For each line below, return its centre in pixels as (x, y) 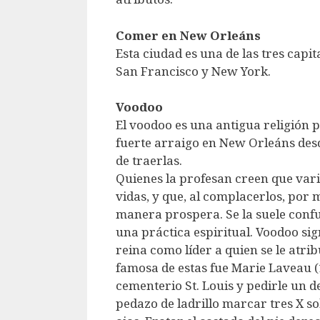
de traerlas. (149, 161)
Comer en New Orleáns (188, 35)
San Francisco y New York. (193, 71)
